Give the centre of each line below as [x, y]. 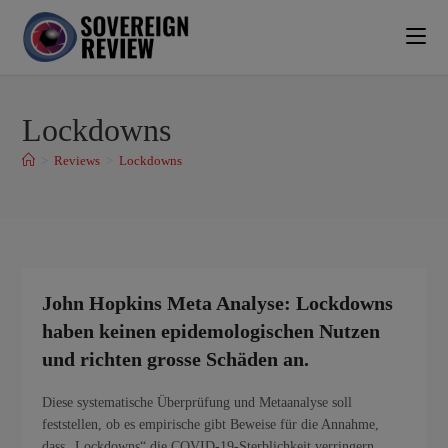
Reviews [77, 160]
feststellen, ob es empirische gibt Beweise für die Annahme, [211, 424]
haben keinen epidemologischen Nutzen [211, 331]
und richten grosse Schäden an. [176, 359]
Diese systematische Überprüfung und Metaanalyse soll [197, 402]
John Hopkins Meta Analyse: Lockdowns [218, 303]
